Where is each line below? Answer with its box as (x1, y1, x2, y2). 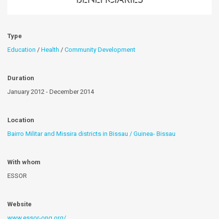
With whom (7, 158, 41, 166)
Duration (7, 74, 34, 82)
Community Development (65, 46, 135, 54)
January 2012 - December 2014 (7, 88, 94, 96)
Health (41, 46, 59, 54)
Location (7, 116, 34, 124)
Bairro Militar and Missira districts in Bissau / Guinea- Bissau (7, 130, 175, 138)
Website (7, 200, 32, 208)
